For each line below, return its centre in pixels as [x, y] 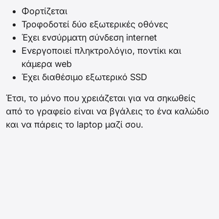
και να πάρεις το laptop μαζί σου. [75, 125]
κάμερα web [47, 64]
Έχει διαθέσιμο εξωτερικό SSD [84, 77]
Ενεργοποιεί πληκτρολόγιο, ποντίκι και [101, 51]
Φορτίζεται [44, 11]
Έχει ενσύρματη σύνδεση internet [89, 38]
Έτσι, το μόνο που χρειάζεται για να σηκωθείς [101, 98]
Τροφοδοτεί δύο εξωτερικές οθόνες [95, 24]
